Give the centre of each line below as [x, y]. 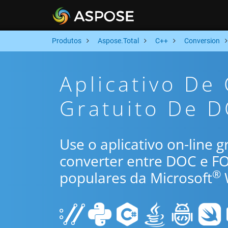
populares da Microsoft [136, 178]
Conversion [202, 41]
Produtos [67, 41]
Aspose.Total [118, 41]
